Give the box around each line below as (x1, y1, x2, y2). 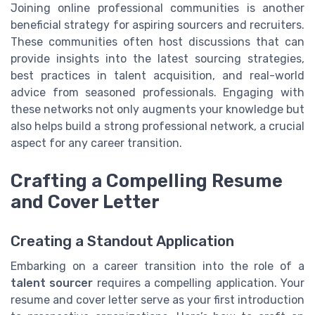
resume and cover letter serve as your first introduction (11, 293, 304, 307)
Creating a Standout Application (11, 233, 234, 250)
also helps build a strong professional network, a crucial (11, 119, 304, 133)
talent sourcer (11, 276, 94, 290)
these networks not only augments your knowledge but (11, 102, 304, 116)
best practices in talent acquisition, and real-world (11, 68, 304, 82)
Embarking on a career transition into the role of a (11, 259, 304, 274)
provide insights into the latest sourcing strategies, (11, 51, 304, 65)
